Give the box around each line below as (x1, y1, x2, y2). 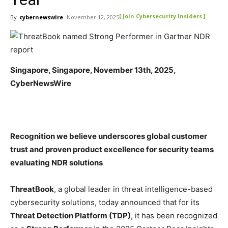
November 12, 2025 (67, 13, 119, 21)
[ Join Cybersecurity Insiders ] (119, 12, 205, 20)
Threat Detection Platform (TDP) (10, 211, 131, 220)
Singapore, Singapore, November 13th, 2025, (10, 65, 176, 75)
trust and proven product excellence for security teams (10, 145, 214, 154)
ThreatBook (10, 184, 54, 194)
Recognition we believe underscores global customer (10, 131, 207, 141)
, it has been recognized (131, 211, 217, 220)
